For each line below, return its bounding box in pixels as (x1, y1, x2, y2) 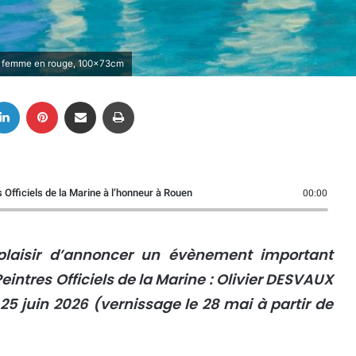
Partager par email (95, 94, 121, 107)
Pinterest (57, 94, 103, 107)
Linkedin (19, 94, 60, 107)
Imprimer (133, 94, 176, 107)
